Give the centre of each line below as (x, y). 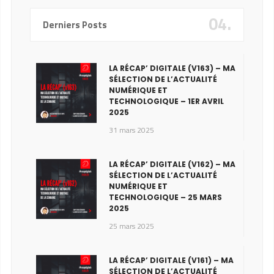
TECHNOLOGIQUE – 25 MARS (165, 197)
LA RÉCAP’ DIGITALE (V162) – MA (172, 164)
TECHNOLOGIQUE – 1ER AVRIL (166, 101)
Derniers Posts (75, 24)
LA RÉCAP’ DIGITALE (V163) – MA (172, 68)
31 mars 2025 (131, 130)
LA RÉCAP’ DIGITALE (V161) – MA (171, 260)
